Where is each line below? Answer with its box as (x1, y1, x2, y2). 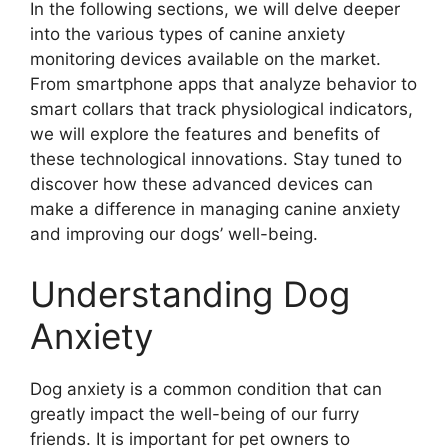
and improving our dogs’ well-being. (30, 224, 318, 245)
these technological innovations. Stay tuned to (30, 149, 402, 170)
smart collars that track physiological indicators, (30, 99, 413, 120)
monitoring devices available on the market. (30, 49, 381, 70)
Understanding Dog (30, 272, 350, 315)
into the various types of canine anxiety (30, 24, 345, 45)
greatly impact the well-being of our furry (30, 403, 359, 424)
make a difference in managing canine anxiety (30, 199, 400, 220)
